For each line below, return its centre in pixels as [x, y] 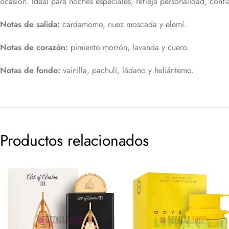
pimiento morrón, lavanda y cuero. [130, 48]
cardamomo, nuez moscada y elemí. [124, 25]
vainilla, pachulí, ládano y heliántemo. [128, 71]
